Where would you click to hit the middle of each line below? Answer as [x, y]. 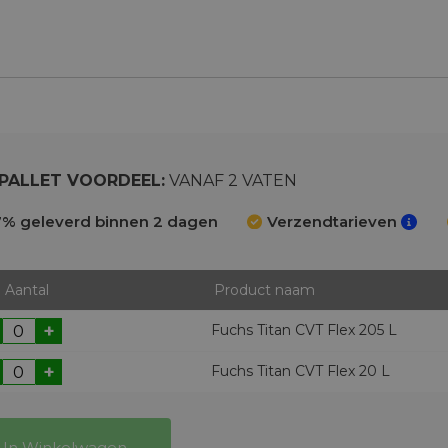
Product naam [264, 290]
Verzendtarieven [332, 221]
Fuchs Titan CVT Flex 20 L [300, 371]
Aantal [26, 290]
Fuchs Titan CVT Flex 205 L [303, 330]
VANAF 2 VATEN [230, 180]
